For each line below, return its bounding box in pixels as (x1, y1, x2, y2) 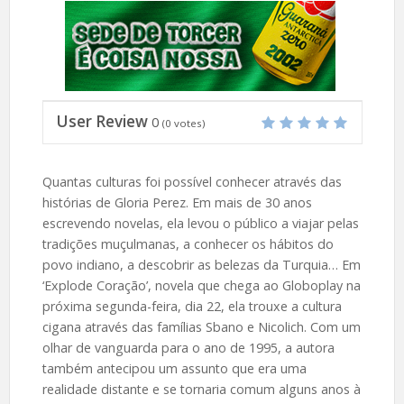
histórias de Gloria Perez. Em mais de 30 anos (41, 194, 312, 211)
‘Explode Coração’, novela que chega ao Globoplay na (41, 277, 361, 294)
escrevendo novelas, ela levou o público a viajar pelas (41, 215, 359, 232)
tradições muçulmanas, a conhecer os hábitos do (41, 235, 334, 252)
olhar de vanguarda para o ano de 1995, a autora (41, 339, 335, 356)
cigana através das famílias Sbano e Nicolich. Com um (41, 318, 361, 335)
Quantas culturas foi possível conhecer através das (41, 173, 342, 190)
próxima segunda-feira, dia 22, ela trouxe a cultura (41, 298, 342, 315)
